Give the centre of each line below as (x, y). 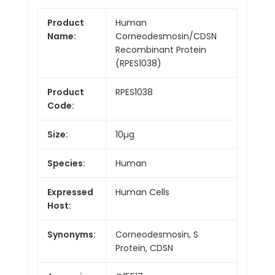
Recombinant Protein (161, 49)
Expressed (70, 192)
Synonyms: (72, 234)
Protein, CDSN (144, 248)
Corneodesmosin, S (157, 234)
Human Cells (142, 192)
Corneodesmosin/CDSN (166, 36)
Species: (66, 163)
